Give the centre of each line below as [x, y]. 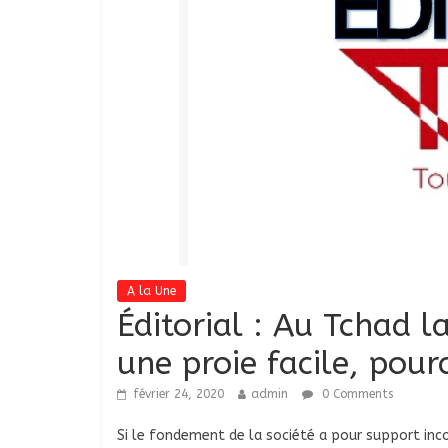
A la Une [151, 291]
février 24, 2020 [178, 394]
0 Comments [355, 394]
